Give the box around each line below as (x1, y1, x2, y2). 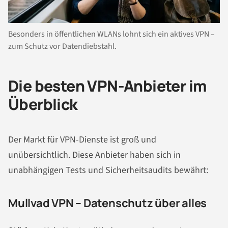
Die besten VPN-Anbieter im (8, 75, 207, 96)
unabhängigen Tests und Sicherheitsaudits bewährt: (8, 164, 208, 177)
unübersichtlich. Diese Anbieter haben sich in (8, 149, 181, 162)
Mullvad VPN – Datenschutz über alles (8, 195, 207, 211)
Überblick (8, 93, 78, 115)
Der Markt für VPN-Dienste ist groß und (8, 133, 156, 147)
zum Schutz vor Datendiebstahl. (8, 40, 117, 52)
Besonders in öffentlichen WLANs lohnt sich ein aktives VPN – (8, 28, 215, 40)
